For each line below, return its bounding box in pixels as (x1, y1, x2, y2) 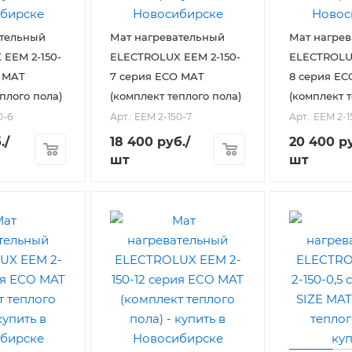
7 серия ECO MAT (110, 70, 204, 83)
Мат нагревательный (110, 31, 225, 44)
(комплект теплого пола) (110, 90, 241, 103)
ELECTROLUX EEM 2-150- (110, 50, 240, 64)
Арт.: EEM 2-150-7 (110, 110, 192, 123)
